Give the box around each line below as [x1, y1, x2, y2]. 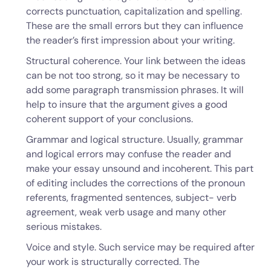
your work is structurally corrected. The [25, 255, 200, 268]
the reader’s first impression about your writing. [25, 34, 235, 47]
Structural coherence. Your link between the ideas [25, 54, 246, 67]
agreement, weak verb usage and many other [25, 206, 226, 218]
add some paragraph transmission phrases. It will [25, 83, 244, 96]
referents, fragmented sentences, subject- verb [25, 191, 237, 204]
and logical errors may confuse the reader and [25, 148, 231, 160]
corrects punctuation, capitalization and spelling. [25, 5, 242, 18]
